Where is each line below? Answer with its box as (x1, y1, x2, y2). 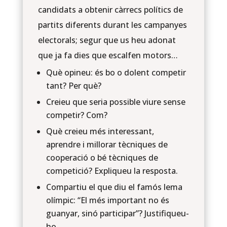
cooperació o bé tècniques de (46, 152, 158, 163)
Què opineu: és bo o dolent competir (46, 67, 186, 78)
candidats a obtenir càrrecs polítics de (37, 4, 183, 15)
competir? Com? (46, 109, 107, 121)
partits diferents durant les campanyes (37, 19, 187, 30)
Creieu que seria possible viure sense (46, 96, 185, 107)
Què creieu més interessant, (46, 126, 154, 137)
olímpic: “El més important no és (46, 195, 169, 206)
